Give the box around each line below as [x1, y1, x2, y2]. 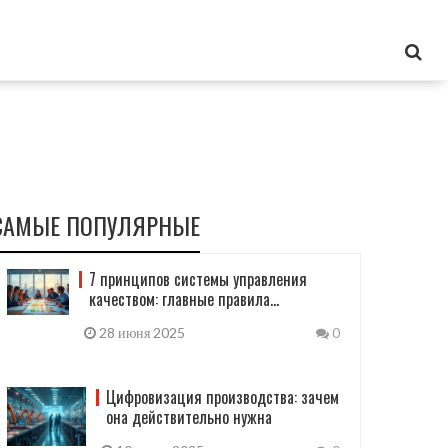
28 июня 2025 [95, 324, 185, 341]
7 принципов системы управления [88, 267, 307, 291]
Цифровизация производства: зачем [105, 385, 339, 409]
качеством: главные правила [88, 287, 270, 311]
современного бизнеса [88, 307, 230, 331]
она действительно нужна [105, 405, 272, 429]
